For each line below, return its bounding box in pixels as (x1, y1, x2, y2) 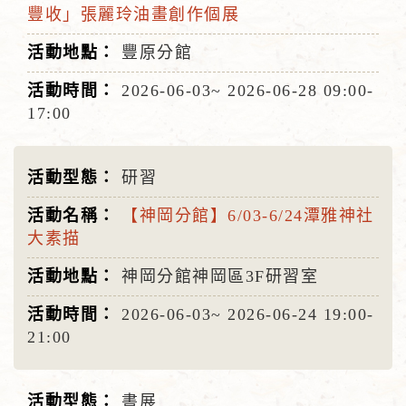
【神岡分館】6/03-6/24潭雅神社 (121, 207, 374, 225)
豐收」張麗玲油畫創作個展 (27, 5, 239, 24)
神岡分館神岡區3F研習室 (121, 267, 318, 285)
